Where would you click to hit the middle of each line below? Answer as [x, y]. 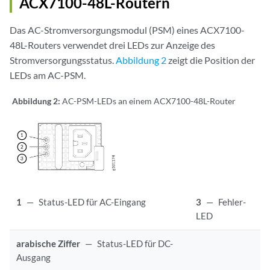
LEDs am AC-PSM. [48, 75]
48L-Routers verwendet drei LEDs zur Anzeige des [112, 45]
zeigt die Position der [211, 60]
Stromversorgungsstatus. [63, 60]
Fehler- [232, 202]
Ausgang [34, 258]
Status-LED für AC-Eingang [93, 202]
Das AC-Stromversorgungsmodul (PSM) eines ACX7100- [127, 30]
